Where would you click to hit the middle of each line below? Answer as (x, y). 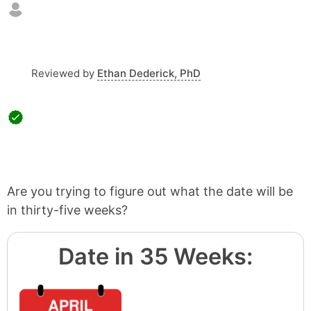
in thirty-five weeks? (67, 210)
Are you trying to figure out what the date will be (150, 191)
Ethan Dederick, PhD (149, 73)
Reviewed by (63, 73)
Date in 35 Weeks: (155, 257)
